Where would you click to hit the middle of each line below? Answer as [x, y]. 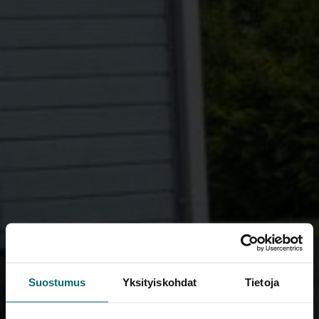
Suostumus [57, 282]
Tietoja [262, 282]
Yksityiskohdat [159, 282]
